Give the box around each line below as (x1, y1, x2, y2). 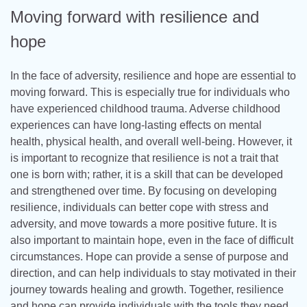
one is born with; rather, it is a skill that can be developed (10, 168, 283, 180)
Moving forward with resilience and (10, 7, 259, 26)
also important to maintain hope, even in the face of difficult (10, 234, 293, 246)
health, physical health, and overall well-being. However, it (10, 135, 292, 147)
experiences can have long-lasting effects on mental (10, 119, 262, 131)
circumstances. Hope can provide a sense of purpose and (10, 250, 288, 262)
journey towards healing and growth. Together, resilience (10, 283, 284, 295)
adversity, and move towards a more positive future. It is (10, 217, 277, 230)
